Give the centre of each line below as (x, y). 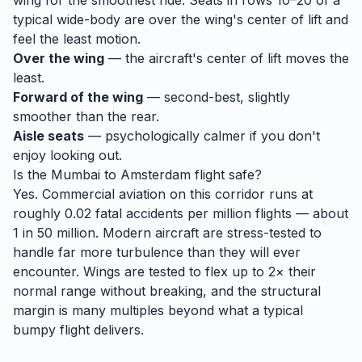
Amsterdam (156, 175)
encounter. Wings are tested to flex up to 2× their (164, 271)
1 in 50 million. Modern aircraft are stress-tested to (167, 233)
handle (36, 252)
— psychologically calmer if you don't (202, 136)
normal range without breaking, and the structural (167, 291)
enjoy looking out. (67, 155)
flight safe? (226, 175)
